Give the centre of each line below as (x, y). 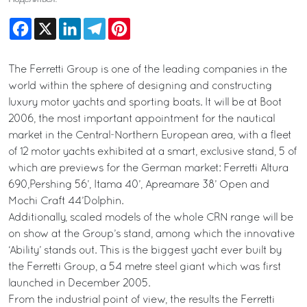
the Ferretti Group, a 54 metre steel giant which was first (145, 267)
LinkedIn (102, 23)
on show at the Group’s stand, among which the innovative (151, 234)
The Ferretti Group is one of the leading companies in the (148, 70)
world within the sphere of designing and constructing (140, 86)
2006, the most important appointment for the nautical (142, 119)
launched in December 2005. (79, 284)
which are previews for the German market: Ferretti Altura (148, 169)
